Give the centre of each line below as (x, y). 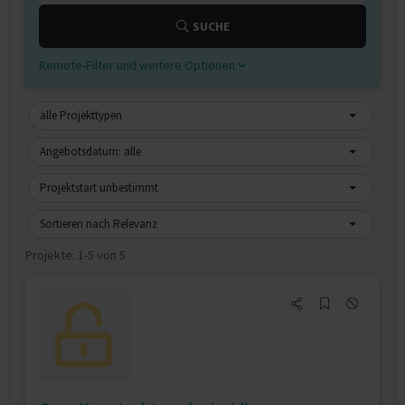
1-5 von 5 (102, 255)
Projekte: (52, 255)
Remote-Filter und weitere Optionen (138, 65)
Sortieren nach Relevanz (99, 224)
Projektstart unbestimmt (99, 188)
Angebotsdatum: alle (90, 151)
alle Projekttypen (81, 115)
